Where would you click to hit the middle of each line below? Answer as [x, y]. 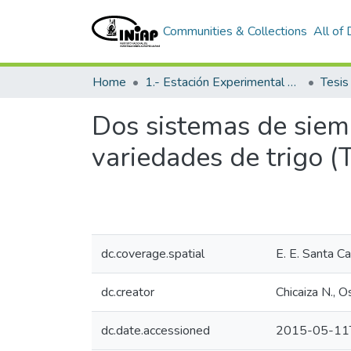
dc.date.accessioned [156, 331]
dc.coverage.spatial [153, 254]
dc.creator [128, 292]
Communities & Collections [235, 31]
